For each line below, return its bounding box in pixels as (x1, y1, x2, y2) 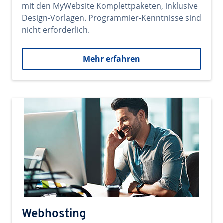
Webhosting (22, 208, 86, 220)
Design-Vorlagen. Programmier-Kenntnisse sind (22, 12, 201, 23)
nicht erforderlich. (22, 24, 90, 35)
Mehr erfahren (83, 53, 140, 64)
